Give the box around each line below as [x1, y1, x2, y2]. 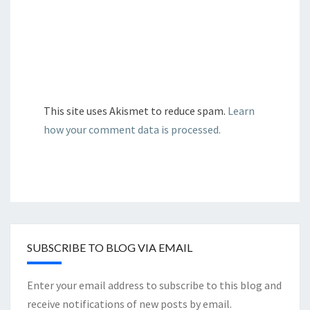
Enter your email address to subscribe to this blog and [27, 278, 282, 293]
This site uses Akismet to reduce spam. [44, 104, 228, 118]
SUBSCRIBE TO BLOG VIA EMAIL [27, 241, 192, 255]
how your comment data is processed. [44, 122, 221, 137]
